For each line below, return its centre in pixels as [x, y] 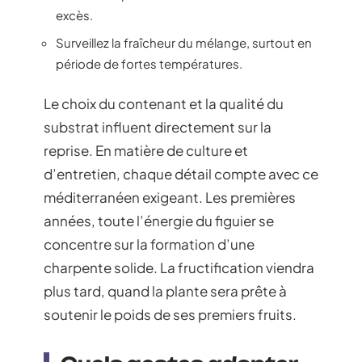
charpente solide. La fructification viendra [179, 267]
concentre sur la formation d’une [149, 244]
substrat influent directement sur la [158, 127]
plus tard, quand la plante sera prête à [165, 291]
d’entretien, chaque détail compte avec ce [181, 174]
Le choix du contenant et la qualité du [164, 103]
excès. [74, 15]
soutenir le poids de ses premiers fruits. [170, 314]
